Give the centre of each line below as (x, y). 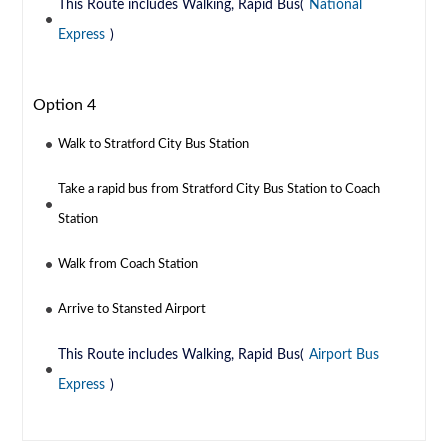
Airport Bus (344, 355)
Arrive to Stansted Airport (132, 310)
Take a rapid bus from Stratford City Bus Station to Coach (219, 190)
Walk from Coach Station (128, 265)
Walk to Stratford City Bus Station (154, 145)
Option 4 (65, 105)
